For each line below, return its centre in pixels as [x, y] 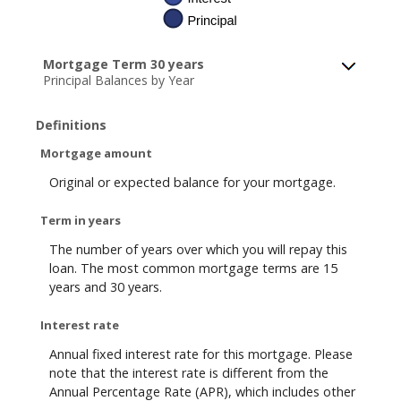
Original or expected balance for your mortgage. [192, 183]
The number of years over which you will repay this [198, 250]
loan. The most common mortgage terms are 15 [193, 269]
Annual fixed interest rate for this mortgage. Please [201, 354]
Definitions [71, 125]
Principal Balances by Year [119, 80]
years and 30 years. [106, 287]
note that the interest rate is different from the [189, 373]
